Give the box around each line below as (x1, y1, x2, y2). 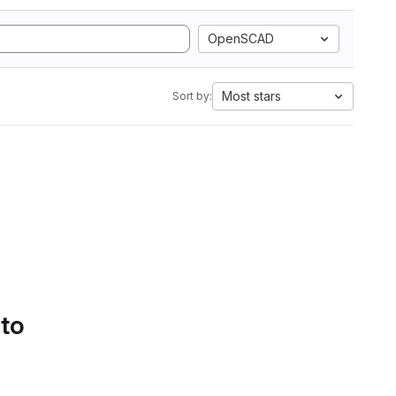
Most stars (222, 88, 281, 103)
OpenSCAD (208, 31, 274, 46)
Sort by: (172, 89, 212, 103)
